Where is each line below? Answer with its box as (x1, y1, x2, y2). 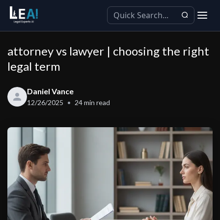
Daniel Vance (27, 86, 74, 96)
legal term (7, 59, 60, 73)
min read (82, 98, 110, 107)
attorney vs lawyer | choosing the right (7, 44, 209, 58)
